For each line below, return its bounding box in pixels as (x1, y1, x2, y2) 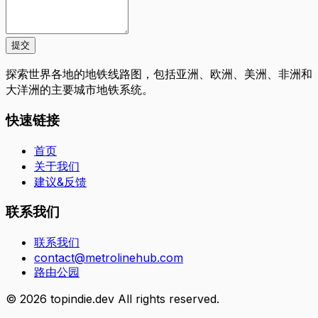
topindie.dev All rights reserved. (47, 292, 219, 307)
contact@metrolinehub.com (34, 251, 183, 265)
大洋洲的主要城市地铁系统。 (6, 82, 153, 97)
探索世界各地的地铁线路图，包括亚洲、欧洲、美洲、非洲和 (6, 67, 312, 82)
